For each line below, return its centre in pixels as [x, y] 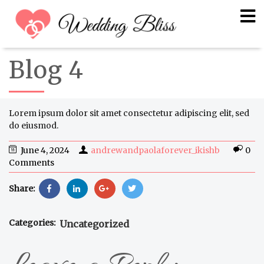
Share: [23, 188]
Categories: [32, 222]
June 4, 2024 [45, 150]
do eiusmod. [34, 125]
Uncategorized [94, 224]
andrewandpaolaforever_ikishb [155, 150]
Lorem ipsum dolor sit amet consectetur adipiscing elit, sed [129, 113]
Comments [32, 162]
